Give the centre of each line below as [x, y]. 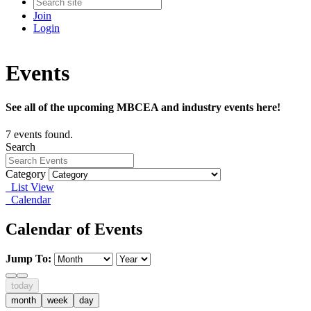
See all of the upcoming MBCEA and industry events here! [143, 107]
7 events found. [39, 135]
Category [26, 174]
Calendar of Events [74, 229]
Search [20, 147]
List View [30, 187]
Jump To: [28, 258]
